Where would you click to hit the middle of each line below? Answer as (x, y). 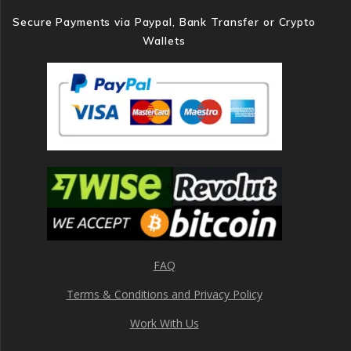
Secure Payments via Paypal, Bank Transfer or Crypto (164, 22)
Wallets (164, 40)
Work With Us (164, 323)
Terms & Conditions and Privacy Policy (164, 294)
